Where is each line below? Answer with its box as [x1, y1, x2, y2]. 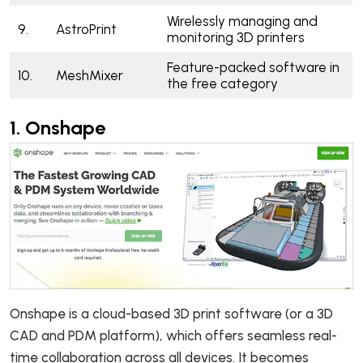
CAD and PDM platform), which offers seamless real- [10, 327, 337, 344]
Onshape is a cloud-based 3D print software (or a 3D [10, 305, 333, 322]
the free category [166, 75, 278, 92]
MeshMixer [55, 67, 126, 83]
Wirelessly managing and [166, 13, 318, 29]
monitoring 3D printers [166, 29, 305, 45]
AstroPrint [55, 21, 120, 37]
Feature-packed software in [166, 59, 340, 75]
